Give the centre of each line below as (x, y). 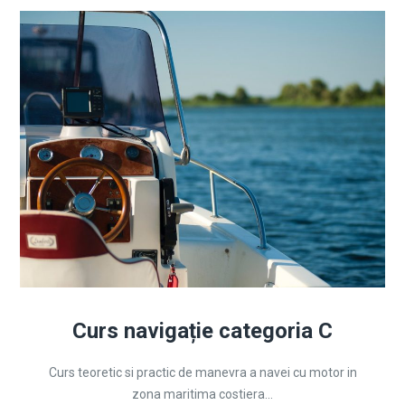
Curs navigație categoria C (202, 331)
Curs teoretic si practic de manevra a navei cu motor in (202, 372)
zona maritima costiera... (202, 394)
